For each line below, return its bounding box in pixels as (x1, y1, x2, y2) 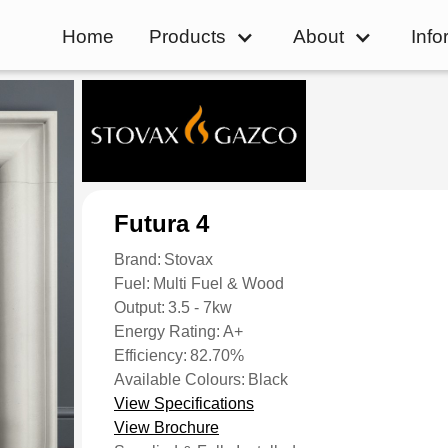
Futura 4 (114, 210, 209, 237)
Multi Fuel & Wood (153, 275, 285, 292)
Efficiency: (114, 347, 187, 364)
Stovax (164, 251, 214, 268)
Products (148, 26, 226, 48)
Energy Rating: (114, 323, 220, 340)
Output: (114, 299, 165, 316)
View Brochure (114, 419, 219, 436)
